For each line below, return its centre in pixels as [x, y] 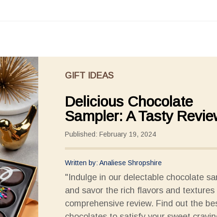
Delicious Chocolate [129, 101]
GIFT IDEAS [89, 76]
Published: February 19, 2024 [110, 134]
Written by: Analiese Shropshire [113, 163]
